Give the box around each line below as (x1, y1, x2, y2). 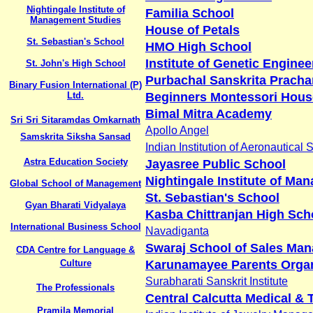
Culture (59, 257, 92, 268)
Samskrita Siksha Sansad (20, 131, 131, 142)
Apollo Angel (145, 124, 209, 136)
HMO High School (145, 39, 252, 54)
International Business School (10, 221, 141, 232)
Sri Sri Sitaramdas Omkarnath (10, 114, 140, 125)
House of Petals (145, 22, 240, 37)
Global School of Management (10, 177, 141, 189)
